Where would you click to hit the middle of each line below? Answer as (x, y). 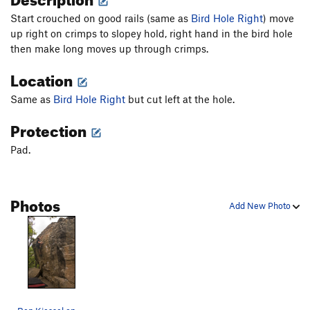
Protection (50, 129)
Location (43, 78)
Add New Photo (261, 206)
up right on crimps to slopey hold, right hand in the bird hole (152, 34)
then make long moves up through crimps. (109, 49)
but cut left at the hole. (180, 99)
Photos (35, 203)
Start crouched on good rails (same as (101, 18)
